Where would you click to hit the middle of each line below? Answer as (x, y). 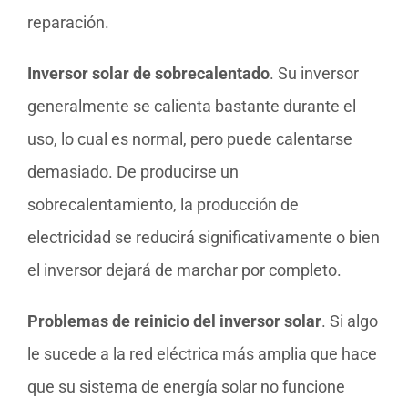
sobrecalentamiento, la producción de (163, 205)
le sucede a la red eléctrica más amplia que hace (202, 354)
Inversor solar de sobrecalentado (148, 74)
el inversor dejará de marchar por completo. (184, 270)
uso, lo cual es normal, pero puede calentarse (190, 139)
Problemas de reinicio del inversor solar (174, 321)
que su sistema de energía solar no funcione (186, 387)
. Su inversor (314, 74)
